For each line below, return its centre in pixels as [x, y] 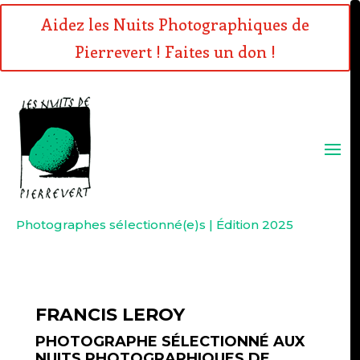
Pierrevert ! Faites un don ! [175, 51]
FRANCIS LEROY [110, 315]
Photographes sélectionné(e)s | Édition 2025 [155, 225]
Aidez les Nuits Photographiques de [175, 24]
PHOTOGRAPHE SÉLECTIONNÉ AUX [170, 342]
